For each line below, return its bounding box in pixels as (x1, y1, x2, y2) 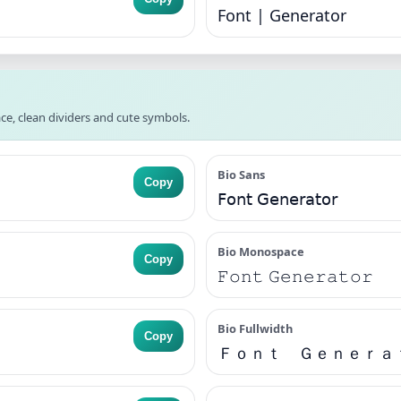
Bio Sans (218, 166, 265, 183)
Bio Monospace (218, 243, 304, 260)
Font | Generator (218, 4, 346, 26)
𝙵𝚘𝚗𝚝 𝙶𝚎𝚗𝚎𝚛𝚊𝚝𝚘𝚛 (218, 265, 373, 286)
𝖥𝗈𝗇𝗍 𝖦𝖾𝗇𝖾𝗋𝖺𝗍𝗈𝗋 (218, 188, 337, 209)
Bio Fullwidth (218, 320, 293, 337)
